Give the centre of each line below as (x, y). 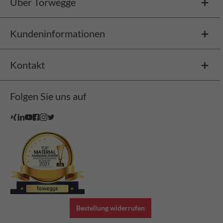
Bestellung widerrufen (110, 208)
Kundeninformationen (57, 33)
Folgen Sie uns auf (48, 96)
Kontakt (27, 64)
